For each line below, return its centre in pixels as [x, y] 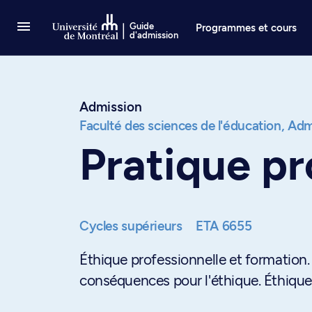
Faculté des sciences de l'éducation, [182, 126]
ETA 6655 [224, 226]
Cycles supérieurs [133, 226]
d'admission [154, 35]
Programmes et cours [247, 28]
